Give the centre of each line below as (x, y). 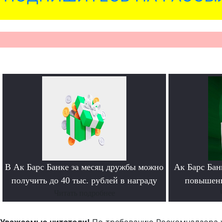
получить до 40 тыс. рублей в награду (84, 181)
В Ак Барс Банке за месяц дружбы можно (84, 167)
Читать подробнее (84, 193)
